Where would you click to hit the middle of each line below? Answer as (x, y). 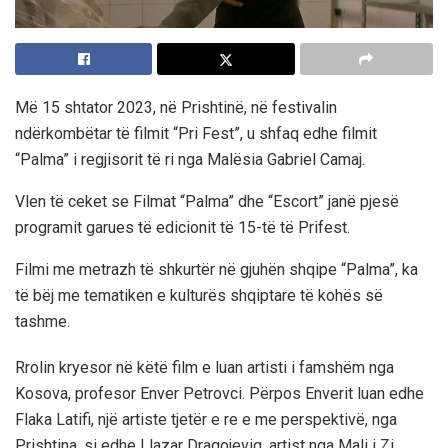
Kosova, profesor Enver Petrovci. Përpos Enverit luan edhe (219, 393)
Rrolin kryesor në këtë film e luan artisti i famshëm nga (204, 367)
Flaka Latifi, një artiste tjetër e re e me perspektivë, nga (206, 419)
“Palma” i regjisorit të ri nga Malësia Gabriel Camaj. (190, 159)
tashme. (42, 321)
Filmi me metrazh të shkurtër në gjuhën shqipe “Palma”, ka (216, 269)
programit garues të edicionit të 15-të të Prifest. (182, 227)
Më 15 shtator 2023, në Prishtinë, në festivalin (176, 107)
